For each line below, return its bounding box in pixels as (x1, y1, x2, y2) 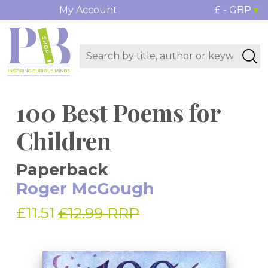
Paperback (16, 160, 108, 180)
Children (16, 124, 111, 157)
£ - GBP (214, 4, 251, 16)
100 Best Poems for (16, 96, 220, 129)
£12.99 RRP (58, 204, 139, 223)
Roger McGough (16, 179, 154, 199)
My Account (59, 4, 117, 16)
